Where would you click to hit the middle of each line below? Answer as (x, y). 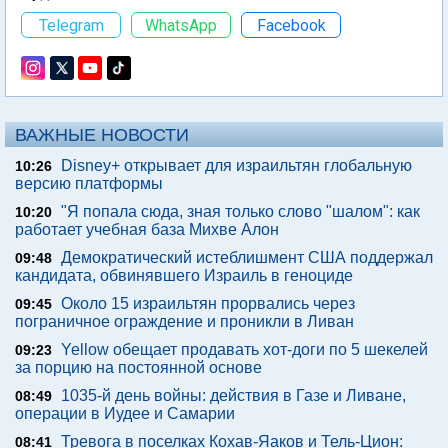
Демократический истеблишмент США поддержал (247, 257)
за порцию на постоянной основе (138, 367)
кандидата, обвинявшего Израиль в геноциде (184, 275)
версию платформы (89, 183)
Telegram (71, 25)
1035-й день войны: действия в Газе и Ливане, (233, 395)
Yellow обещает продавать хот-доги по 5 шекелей (244, 349)
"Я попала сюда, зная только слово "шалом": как (240, 211)
